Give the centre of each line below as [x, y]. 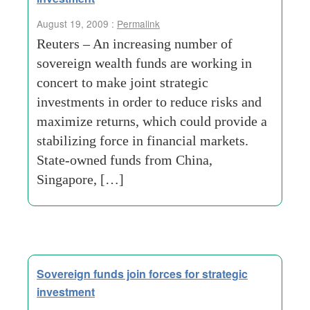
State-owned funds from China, [125, 160]
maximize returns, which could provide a [152, 121]
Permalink [138, 24]
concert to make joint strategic [122, 82]
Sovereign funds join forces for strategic [142, 274]
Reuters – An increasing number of [135, 44]
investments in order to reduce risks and [149, 102]
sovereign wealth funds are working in [144, 63]
